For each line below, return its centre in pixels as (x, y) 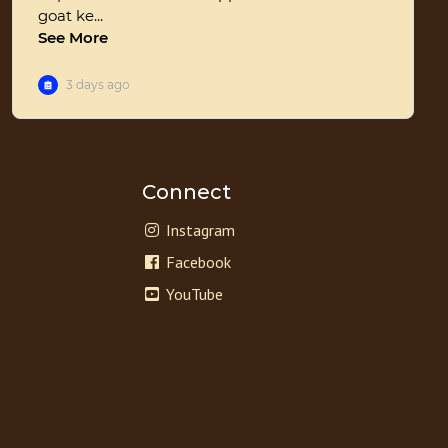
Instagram (198, 230)
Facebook (196, 262)
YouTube (192, 294)
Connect (186, 192)
